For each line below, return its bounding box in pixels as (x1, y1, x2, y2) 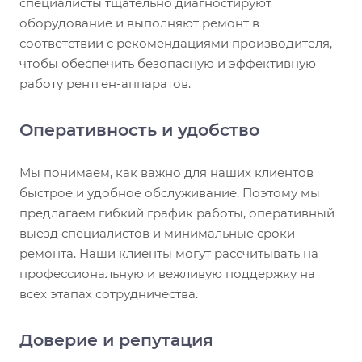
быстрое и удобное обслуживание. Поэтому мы (19, 185, 320, 201)
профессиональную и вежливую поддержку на (19, 266, 315, 282)
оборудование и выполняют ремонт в (19, 15, 259, 32)
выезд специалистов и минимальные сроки (19, 225, 295, 242)
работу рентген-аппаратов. (19, 76, 191, 92)
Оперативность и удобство (19, 120, 259, 141)
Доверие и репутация (19, 330, 213, 351)
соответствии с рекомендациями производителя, (19, 36, 332, 52)
